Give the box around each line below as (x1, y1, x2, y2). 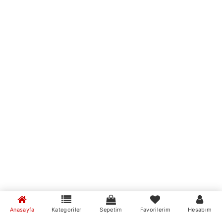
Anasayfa (10, 206, 35, 213)
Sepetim (100, 206, 122, 213)
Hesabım (188, 206, 212, 213)
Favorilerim (140, 206, 171, 213)
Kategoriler (52, 206, 82, 213)
